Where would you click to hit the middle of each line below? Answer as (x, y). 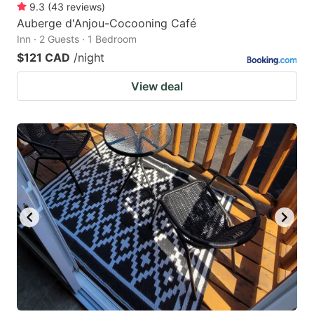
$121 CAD (43, 58)
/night (89, 58)
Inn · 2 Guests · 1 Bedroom (77, 39)
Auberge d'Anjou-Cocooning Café (107, 23)
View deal (157, 87)
